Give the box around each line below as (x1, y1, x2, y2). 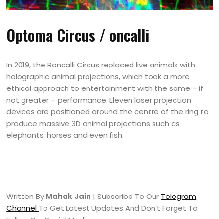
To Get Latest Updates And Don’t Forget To (39, 202, 198, 213)
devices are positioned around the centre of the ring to (6, 106, 209, 117)
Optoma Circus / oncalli (6, 23, 150, 46)
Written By (6, 191, 46, 201)
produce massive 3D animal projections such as (6, 118, 180, 129)
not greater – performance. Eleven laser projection (6, 94, 192, 105)
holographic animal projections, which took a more (6, 71, 190, 82)
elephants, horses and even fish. (6, 130, 124, 140)
